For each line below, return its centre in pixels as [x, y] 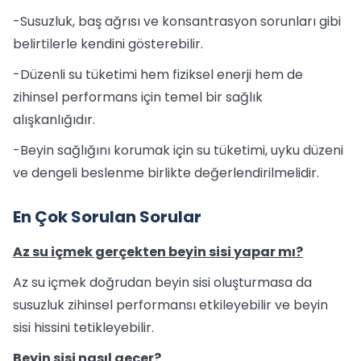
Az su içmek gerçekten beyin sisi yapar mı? [158, 252]
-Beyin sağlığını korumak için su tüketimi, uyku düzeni [178, 150]
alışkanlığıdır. [54, 120]
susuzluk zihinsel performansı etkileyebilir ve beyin [170, 305]
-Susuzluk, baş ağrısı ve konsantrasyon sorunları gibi [177, 21]
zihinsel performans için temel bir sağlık [138, 97]
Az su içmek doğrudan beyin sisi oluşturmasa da [162, 282]
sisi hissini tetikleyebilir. [83, 328]
